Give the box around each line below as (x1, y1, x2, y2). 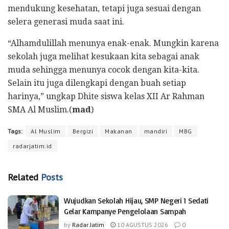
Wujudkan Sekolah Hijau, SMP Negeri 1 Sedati (64, 195, 209, 205)
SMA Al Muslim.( (8, 104, 72, 114)
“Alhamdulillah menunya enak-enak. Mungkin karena (8, 38, 219, 48)
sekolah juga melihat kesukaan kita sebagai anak (8, 51, 199, 61)
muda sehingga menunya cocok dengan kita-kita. (8, 64, 199, 75)
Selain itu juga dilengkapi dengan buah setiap (8, 78, 186, 88)
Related (8, 171, 38, 183)
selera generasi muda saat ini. (8, 16, 124, 27)
